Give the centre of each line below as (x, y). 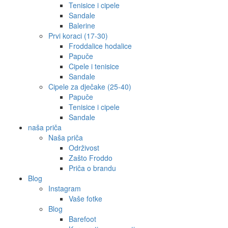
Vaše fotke (85, 199)
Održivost (84, 148)
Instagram (65, 189)
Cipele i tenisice (94, 66)
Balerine (82, 26)
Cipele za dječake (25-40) (90, 87)
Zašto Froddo (91, 158)
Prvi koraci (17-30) (78, 36)
